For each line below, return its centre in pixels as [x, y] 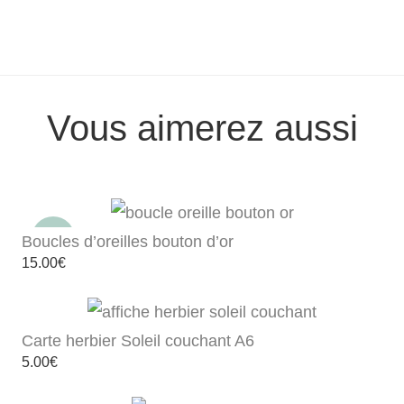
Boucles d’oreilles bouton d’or [128, 242]
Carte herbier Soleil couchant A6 [138, 341]
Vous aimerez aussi [202, 128]
